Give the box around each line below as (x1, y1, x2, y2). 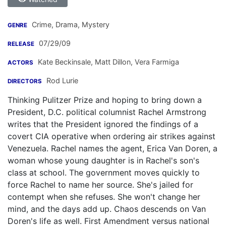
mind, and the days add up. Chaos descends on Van (8, 204, 206, 214)
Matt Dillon (93, 58, 131, 67)
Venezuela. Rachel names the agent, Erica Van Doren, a (8, 143, 217, 154)
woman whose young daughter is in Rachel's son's (8, 155, 199, 166)
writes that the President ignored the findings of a (8, 119, 198, 130)
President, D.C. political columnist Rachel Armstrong (8, 107, 206, 118)
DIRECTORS (8, 78, 42, 85)
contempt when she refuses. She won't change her (8, 192, 200, 202)
